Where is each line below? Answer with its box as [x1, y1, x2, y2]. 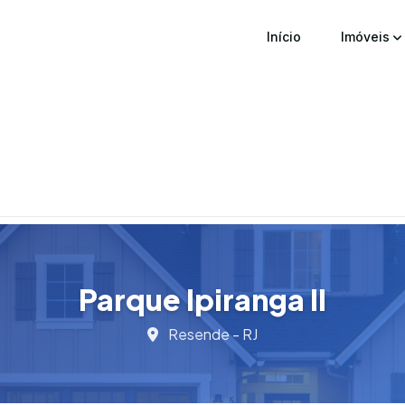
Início [267, 29, 301, 44]
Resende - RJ [165, 325, 258, 344]
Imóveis [341, 29, 393, 44]
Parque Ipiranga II [79, 281, 326, 317]
